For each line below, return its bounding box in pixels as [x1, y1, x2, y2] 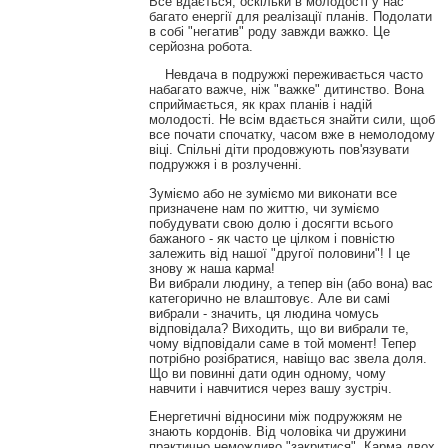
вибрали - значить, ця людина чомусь [148, 305, 379, 321]
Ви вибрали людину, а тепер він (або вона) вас [148, 275, 433, 291]
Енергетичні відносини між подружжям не [148, 408, 402, 424]
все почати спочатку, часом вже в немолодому [148, 127, 435, 143]
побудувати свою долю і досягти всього [148, 215, 393, 231]
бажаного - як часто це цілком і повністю [148, 230, 395, 246]
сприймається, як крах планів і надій [148, 97, 372, 113]
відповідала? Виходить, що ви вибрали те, [148, 320, 409, 336]
